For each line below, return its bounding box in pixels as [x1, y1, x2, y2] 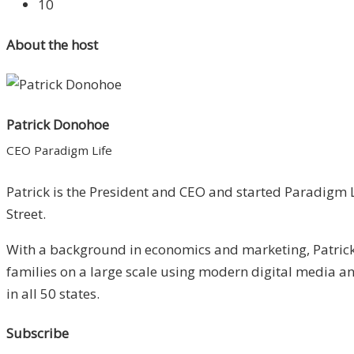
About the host [6, 35, 98, 54]
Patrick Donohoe [6, 115, 109, 134]
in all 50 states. [6, 284, 100, 303]
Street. [6, 204, 46, 223]
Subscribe [6, 324, 69, 343]
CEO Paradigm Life [6, 141, 112, 158]
